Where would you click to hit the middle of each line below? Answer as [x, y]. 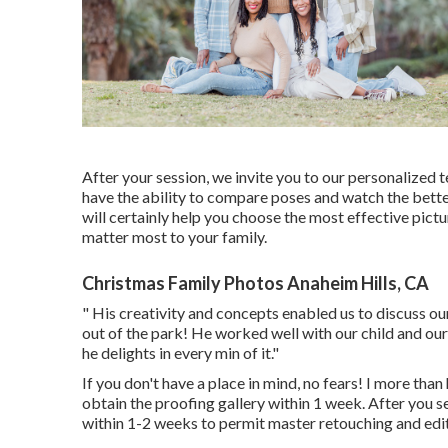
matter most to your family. [174, 237]
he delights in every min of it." [180, 353]
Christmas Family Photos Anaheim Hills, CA [255, 283]
